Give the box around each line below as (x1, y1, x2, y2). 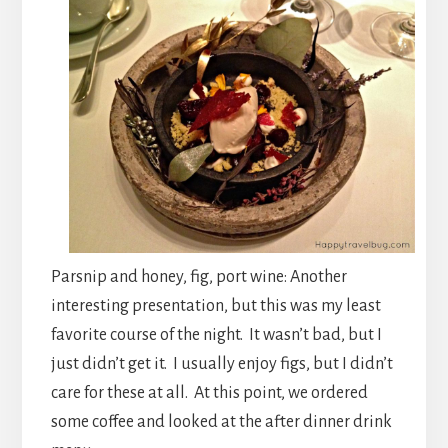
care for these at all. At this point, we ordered (50, 383, 368, 402)
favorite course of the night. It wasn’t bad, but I (50, 325, 382, 344)
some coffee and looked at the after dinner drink (50, 412, 392, 431)
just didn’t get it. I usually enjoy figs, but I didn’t (50, 354, 393, 373)
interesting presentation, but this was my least (50, 296, 381, 315)
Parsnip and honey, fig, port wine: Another (50, 267, 347, 286)
